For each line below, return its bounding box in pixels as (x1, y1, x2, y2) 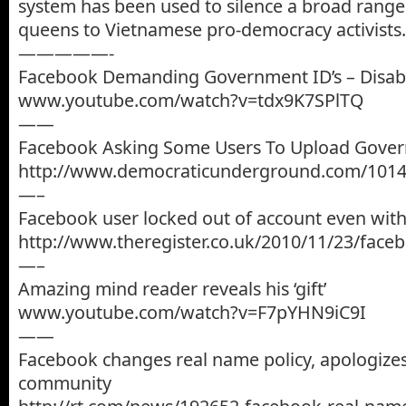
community (18, 371, 111, 396)
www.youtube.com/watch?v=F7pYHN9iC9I (18, 300, 366, 325)
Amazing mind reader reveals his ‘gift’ (18, 276, 326, 302)
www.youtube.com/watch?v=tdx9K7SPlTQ (18, 88, 363, 113)
